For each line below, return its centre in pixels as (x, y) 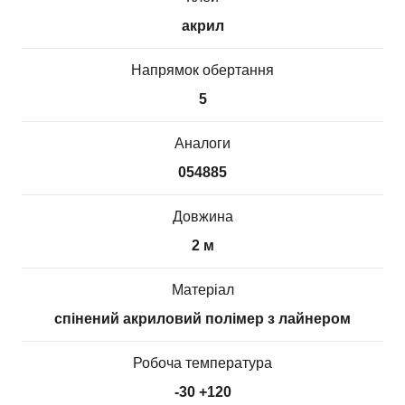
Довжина (202, 217)
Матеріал (202, 290)
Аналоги (202, 143)
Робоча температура (202, 363)
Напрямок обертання (202, 70)
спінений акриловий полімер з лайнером (202, 319)
